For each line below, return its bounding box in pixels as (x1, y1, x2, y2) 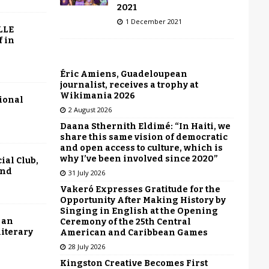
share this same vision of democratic (59, 131, 228, 142)
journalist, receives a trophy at (59, 79, 198, 90)
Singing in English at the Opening (59, 205, 218, 216)
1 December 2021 (125, 16, 182, 26)
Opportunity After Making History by (59, 195, 226, 205)
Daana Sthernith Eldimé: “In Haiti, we (59, 121, 231, 131)
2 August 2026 (68, 104, 112, 114)
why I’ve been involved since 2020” (59, 153, 218, 164)
